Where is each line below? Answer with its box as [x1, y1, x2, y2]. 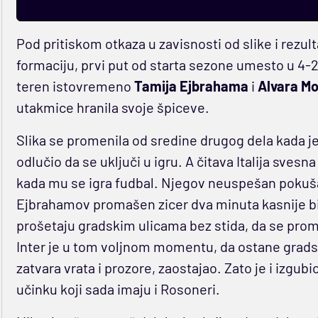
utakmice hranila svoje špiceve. [16, 99, 209, 116]
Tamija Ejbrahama [133, 77, 248, 95]
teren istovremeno [16, 77, 134, 95]
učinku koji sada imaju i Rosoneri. [16, 280, 220, 298]
